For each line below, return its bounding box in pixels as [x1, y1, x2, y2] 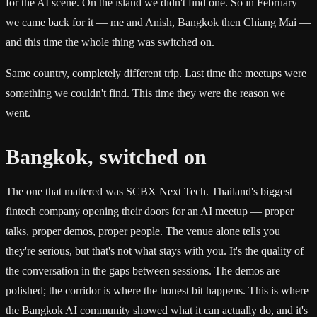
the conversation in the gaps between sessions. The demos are [6, 264, 280, 277]
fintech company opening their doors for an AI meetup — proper [6, 204, 294, 217]
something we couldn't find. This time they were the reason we [6, 86, 285, 99]
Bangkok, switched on [6, 144, 207, 168]
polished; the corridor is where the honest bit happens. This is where [6, 284, 309, 296]
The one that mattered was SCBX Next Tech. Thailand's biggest [6, 185, 292, 197]
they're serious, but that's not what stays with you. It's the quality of [6, 244, 304, 257]
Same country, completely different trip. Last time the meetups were [6, 67, 306, 79]
